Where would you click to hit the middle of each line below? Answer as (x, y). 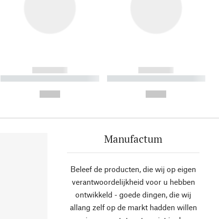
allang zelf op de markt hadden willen (133, 207)
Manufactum (133, 139)
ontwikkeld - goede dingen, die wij (133, 195)
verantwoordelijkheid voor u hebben (133, 182)
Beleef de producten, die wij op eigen (133, 169)
